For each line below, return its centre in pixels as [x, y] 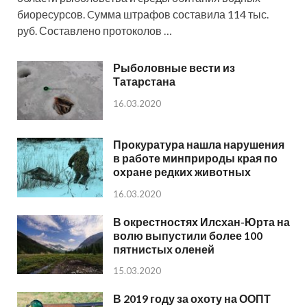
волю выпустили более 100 [188, 235]
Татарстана [144, 82]
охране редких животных [182, 172]
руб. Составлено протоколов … [95, 31]
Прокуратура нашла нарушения [199, 145]
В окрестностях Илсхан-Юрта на [201, 221]
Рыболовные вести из [174, 68]
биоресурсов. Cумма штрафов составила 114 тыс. [143, 14]
